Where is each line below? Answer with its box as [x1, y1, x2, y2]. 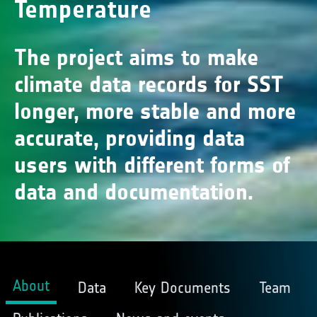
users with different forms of [14, 151, 290, 179]
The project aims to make [14, 44, 258, 71]
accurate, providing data [14, 125, 245, 152]
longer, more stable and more [14, 98, 296, 125]
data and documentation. [14, 178, 253, 206]
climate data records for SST [14, 71, 284, 98]
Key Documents [134, 277, 231, 297]
